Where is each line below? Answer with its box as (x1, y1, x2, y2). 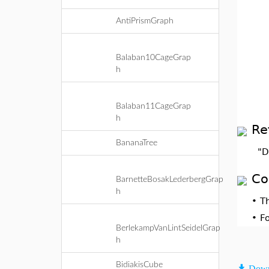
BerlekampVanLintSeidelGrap (116, 224, 220, 232)
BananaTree (116, 139, 157, 147)
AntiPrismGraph (116, 17, 174, 25)
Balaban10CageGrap (116, 53, 191, 62)
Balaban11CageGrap (116, 102, 191, 110)
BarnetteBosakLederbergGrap (116, 175, 223, 184)
